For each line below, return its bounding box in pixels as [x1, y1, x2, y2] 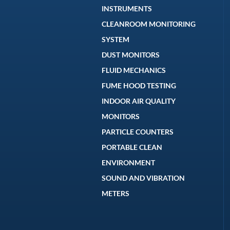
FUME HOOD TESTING [102, 81, 177, 90]
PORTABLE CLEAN [102, 142, 163, 151]
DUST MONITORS [102, 50, 160, 59]
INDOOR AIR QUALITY [102, 96, 176, 105]
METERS [102, 188, 130, 198]
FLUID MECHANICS [102, 65, 166, 74]
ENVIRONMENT [102, 158, 156, 167]
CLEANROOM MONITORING [102, 19, 196, 28]
